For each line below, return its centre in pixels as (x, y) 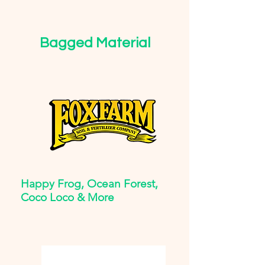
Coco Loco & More (67, 197)
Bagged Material (95, 43)
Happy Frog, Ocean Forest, (89, 184)
